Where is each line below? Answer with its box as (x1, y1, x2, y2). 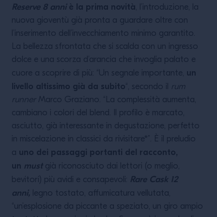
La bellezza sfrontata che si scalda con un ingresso (12, 42, 198, 51)
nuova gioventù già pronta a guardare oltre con (12, 16, 188, 25)
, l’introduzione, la (136, 3, 199, 12)
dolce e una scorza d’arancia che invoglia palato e (12, 55, 196, 64)
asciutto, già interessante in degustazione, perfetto (12, 122, 200, 131)
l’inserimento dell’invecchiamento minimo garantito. (12, 29, 195, 38)
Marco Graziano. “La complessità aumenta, (38, 95, 196, 105)
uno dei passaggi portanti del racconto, (19, 147, 178, 157)
